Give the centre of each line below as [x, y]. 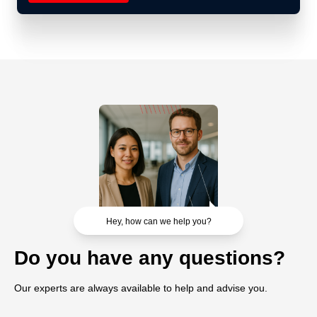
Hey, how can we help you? [158, 221]
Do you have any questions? [150, 258]
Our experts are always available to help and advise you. [141, 288]
